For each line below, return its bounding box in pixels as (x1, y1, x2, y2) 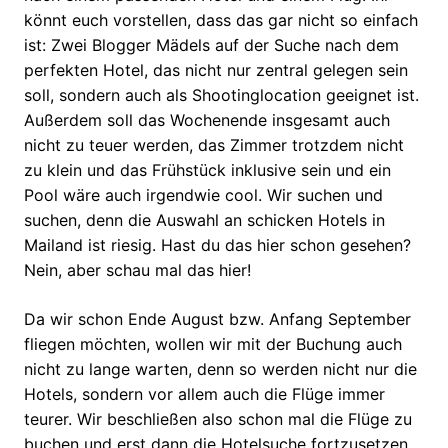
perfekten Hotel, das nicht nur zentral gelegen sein (24, 59, 408, 80)
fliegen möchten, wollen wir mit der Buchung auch (24, 333, 402, 354)
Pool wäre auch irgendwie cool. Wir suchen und (24, 184, 383, 205)
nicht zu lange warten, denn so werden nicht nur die (24, 358, 417, 379)
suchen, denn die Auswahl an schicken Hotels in (24, 209, 385, 230)
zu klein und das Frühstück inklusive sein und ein (24, 159, 391, 180)
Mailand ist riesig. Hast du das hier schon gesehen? (24, 234, 411, 255)
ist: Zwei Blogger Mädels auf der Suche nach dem (24, 34, 399, 55)
